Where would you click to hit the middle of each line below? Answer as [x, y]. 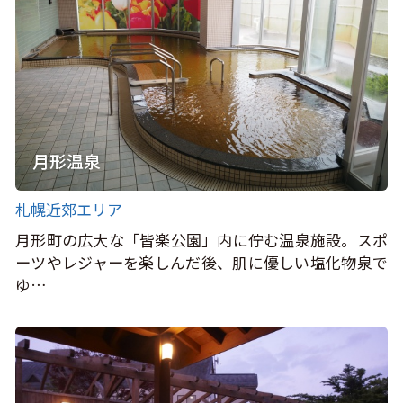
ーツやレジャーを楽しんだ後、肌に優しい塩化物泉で [201, 262]
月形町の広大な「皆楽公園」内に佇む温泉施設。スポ [201, 239]
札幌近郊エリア [69, 210]
